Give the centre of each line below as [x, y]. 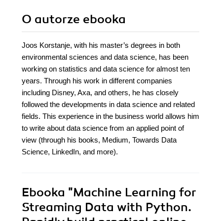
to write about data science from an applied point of [103, 128]
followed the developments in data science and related [108, 105]
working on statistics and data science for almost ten [106, 69]
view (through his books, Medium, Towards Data [99, 140]
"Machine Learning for [131, 193]
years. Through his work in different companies [97, 81]
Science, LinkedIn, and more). [70, 152]
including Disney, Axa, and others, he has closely [100, 93]
